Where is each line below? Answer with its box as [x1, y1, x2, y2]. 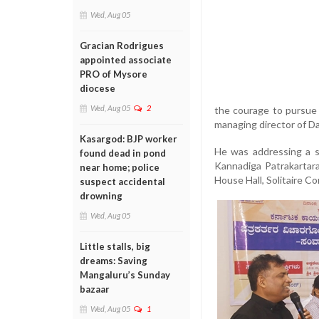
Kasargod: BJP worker [80, 133, 177, 145]
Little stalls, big [80, 241, 150, 252]
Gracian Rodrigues [80, 40, 164, 51]
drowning [80, 190, 122, 202]
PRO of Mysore [80, 68, 147, 80]
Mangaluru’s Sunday [80, 269, 170, 281]
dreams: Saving [80, 255, 147, 266]
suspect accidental [80, 176, 165, 187]
